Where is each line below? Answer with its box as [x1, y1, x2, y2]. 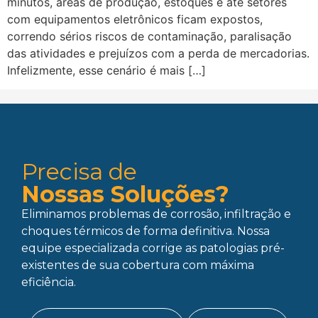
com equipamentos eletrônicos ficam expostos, [7, 12, 263, 27]
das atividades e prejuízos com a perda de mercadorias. [7, 46, 309, 61]
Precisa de [21, 157, 137, 185]
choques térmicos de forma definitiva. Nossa [21, 224, 270, 238]
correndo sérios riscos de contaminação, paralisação [7, 29, 292, 44]
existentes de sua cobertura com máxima [21, 258, 254, 272]
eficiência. [21, 275, 76, 289]
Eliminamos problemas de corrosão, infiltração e [21, 207, 291, 221]
